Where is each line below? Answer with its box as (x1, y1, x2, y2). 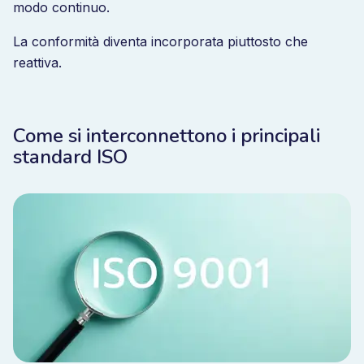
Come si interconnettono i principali (13, 123, 320, 149)
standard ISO (13, 144, 128, 170)
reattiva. (13, 54, 62, 71)
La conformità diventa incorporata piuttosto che (13, 33, 308, 50)
